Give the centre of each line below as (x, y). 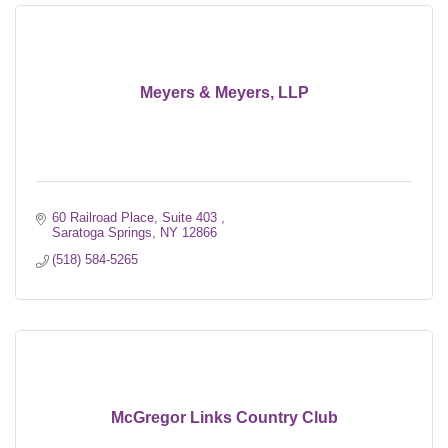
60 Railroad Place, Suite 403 (137, 217)
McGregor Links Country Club (224, 417)
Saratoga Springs (102, 232)
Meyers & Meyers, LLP (224, 92)
